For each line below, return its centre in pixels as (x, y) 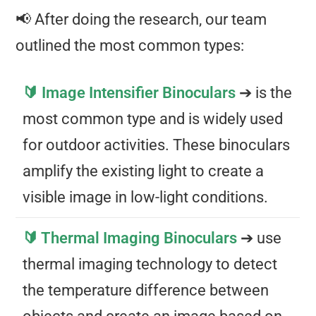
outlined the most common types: (130, 46)
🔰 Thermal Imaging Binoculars (130, 238)
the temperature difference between (146, 291)
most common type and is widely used (153, 119)
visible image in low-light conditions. (146, 197)
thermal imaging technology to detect (150, 265)
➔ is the (264, 93)
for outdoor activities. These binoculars (157, 145)
